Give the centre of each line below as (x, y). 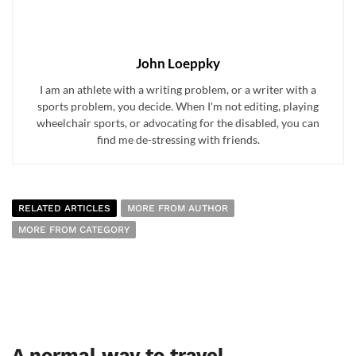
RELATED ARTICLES (64, 209)
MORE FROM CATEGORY (74, 230)
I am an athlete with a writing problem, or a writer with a (178, 90)
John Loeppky (178, 64)
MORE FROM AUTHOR (178, 209)
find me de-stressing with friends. (178, 140)
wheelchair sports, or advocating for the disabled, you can (178, 123)
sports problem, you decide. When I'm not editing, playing (178, 106)
